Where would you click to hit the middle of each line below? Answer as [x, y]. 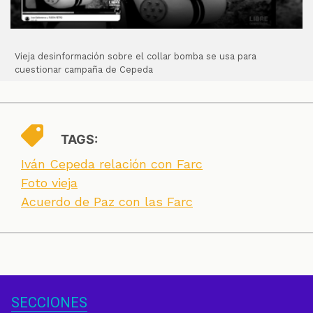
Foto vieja [49, 182]
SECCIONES [49, 302]
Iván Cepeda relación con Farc [112, 163]
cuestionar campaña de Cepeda [84, 70]
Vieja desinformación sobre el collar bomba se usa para [136, 57]
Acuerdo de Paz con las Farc [107, 201]
